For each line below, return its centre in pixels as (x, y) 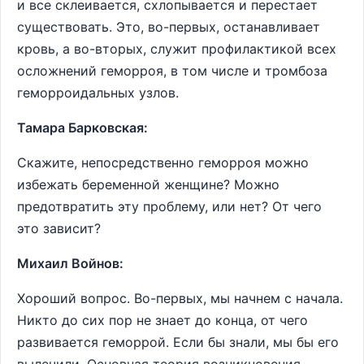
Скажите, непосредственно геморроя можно (163, 162)
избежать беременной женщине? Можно (148, 184)
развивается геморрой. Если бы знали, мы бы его (178, 342)
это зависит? (59, 228)
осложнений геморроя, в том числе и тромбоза (172, 71)
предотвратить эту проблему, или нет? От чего (169, 206)
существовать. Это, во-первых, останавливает (169, 27)
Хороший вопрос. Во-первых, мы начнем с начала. (180, 298)
